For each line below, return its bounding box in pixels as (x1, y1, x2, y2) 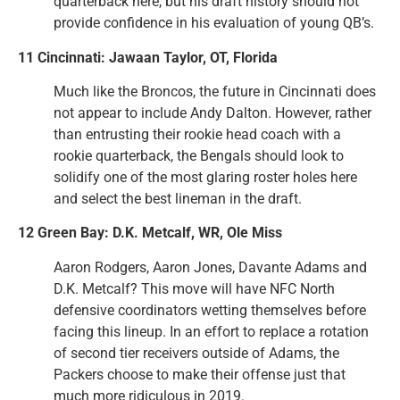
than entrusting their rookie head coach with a (54, 125, 341, 143)
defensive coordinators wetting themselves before (54, 301, 366, 319)
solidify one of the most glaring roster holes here (54, 168, 357, 186)
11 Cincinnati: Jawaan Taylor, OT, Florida (18, 48, 278, 66)
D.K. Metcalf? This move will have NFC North (54, 279, 335, 297)
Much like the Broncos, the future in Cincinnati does (54, 82, 376, 100)
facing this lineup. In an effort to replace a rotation (54, 322, 369, 340)
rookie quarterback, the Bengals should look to (54, 146, 344, 164)
